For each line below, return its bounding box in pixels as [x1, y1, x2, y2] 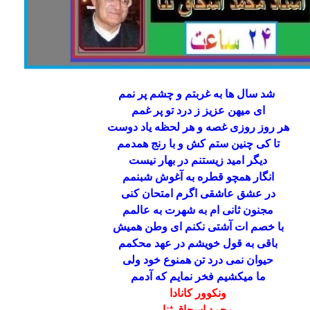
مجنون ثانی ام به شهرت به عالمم [120, 204, 273, 216]
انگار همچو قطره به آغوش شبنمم [119, 171, 274, 183]
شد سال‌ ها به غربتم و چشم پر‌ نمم [118, 88, 275, 100]
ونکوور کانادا [167, 287, 226, 299]
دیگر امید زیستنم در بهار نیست [126, 154, 267, 166]
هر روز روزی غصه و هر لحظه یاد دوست [104, 121, 289, 133]
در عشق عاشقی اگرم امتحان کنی [118, 188, 275, 199]
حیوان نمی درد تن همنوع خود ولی [120, 254, 273, 266]
